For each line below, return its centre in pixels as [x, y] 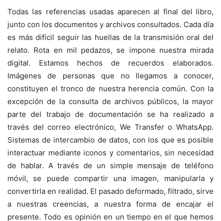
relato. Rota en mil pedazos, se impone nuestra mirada [110, 50]
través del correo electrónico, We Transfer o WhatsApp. [110, 127]
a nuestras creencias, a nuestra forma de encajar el [110, 204]
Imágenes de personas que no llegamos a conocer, [110, 76]
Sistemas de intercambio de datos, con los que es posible [110, 140]
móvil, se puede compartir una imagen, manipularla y [110, 179]
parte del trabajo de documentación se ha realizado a [110, 114]
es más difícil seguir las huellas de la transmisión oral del [110, 37]
